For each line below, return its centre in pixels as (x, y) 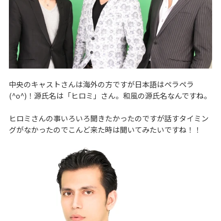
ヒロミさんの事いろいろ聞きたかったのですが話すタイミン (109, 118)
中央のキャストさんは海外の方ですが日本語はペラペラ (101, 84)
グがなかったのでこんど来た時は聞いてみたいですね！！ (105, 129)
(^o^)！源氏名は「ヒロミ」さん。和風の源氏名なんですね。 (110, 95)
